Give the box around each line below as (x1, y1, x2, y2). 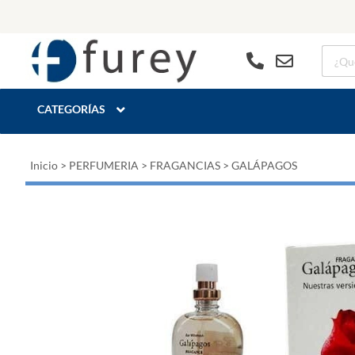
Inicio (30, 158, 58, 172)
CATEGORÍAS (37, 102, 105, 116)
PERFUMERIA (69, 158, 139, 172)
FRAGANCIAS (150, 158, 220, 172)
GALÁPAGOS (231, 158, 297, 172)
